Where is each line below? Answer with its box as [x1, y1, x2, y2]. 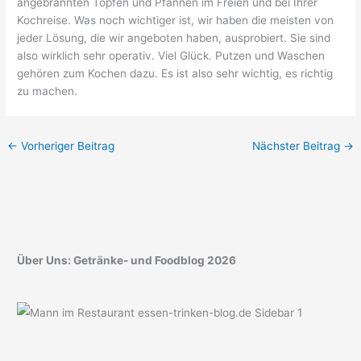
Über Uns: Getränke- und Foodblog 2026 [17, 254, 237, 268]
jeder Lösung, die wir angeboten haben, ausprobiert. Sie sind [17, 31, 331, 44]
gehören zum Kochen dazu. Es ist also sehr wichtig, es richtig [17, 66, 334, 80]
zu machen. [17, 84, 78, 98]
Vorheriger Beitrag [18, 139, 115, 152]
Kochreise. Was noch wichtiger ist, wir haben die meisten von [17, 13, 334, 27]
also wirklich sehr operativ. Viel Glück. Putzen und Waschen [17, 48, 326, 62]
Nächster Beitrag [251, 139, 343, 152]
